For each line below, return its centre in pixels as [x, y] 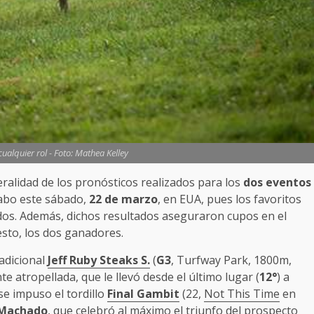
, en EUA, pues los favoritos [230, 199]
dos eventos [277, 183]
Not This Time [242, 294]
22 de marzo [123, 199]
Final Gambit [143, 294]
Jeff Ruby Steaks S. [99, 260]
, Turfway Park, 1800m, [231, 260]
